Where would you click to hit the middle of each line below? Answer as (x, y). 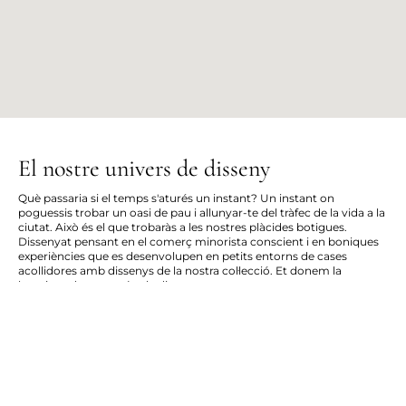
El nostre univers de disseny (147, 169)
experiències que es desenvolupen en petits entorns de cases (183, 256)
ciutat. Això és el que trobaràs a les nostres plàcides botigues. (183, 227)
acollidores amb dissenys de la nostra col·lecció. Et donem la (180, 271)
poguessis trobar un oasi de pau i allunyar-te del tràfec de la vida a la (202, 213)
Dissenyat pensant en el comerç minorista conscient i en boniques (198, 242)
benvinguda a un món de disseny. (110, 285)
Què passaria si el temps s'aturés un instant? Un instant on (176, 198)
